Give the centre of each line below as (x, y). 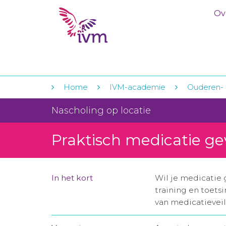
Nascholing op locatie (101, 110)
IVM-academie (137, 87)
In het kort (72, 178)
